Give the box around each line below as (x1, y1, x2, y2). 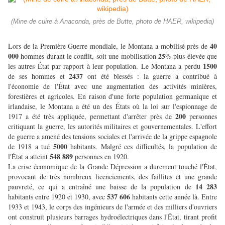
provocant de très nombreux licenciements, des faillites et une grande (8, 172, 217, 182)
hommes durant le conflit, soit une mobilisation (19, 51, 158, 61)
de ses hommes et (8, 71, 69, 81)
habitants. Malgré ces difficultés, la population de (70, 142, 217, 152)
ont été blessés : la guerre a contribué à (87, 71, 217, 81)
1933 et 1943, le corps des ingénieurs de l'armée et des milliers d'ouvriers (8, 202, 217, 212)
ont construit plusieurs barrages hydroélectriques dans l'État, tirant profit (8, 212, 217, 222)
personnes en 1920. (73, 152, 129, 162)
